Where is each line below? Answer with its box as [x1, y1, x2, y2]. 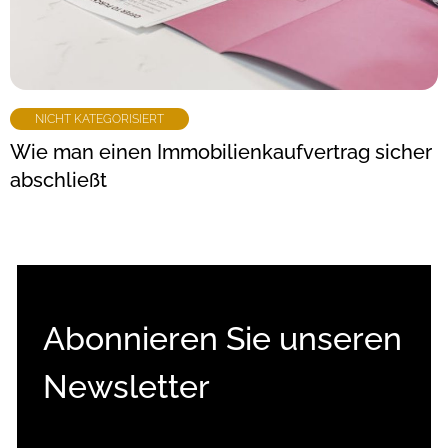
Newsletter [43, 367, 210, 405]
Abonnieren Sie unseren [43, 319, 402, 357]
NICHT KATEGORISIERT [35, 111, 164, 126]
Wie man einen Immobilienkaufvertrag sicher [10, 139, 432, 164]
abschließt [10, 167, 107, 192]
